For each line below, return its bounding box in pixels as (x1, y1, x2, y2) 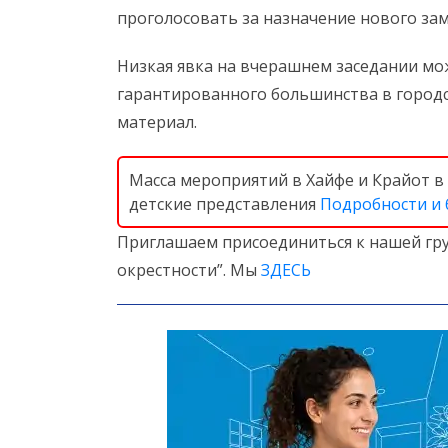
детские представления (129, 193, 320, 215)
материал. (117, 111, 197, 133)
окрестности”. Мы (117, 259, 261, 281)
